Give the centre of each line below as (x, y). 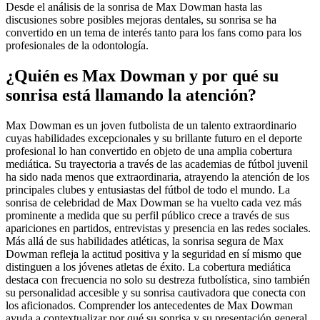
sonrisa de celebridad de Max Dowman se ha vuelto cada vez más (154, 203)
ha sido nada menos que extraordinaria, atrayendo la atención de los (157, 177)
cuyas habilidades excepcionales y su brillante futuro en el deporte (154, 139)
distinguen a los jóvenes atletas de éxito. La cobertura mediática (148, 267)
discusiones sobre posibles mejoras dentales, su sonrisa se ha (141, 20)
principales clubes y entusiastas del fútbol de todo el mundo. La (148, 190)
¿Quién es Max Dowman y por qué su (142, 76)
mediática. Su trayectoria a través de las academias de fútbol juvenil (157, 164)
